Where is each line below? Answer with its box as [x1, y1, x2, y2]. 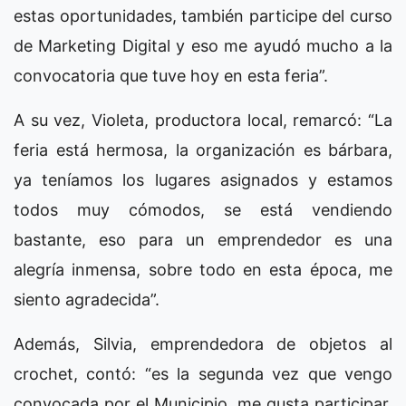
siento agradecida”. [14, 289, 159, 309]
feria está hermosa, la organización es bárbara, [14, 140, 392, 159]
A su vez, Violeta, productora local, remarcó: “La [14, 110, 392, 130]
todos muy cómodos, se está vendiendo [14, 199, 392, 219]
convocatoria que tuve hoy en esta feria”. [14, 65, 328, 85]
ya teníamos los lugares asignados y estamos [14, 169, 392, 189]
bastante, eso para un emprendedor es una [14, 229, 392, 249]
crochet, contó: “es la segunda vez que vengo [14, 363, 392, 383]
